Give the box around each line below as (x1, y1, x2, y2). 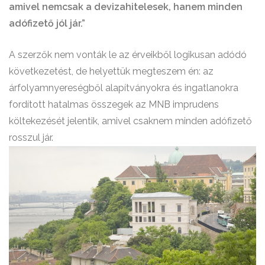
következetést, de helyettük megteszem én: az (9, 66, 214, 77)
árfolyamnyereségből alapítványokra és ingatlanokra (9, 82, 238, 93)
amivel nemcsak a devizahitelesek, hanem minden (9, 1, 243, 12)
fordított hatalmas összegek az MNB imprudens (9, 99, 219, 110)
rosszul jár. (9, 132, 53, 143)
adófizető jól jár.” (9, 18, 85, 29)
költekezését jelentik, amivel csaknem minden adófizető (9, 115, 252, 127)
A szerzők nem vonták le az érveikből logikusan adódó (9, 49, 247, 60)
